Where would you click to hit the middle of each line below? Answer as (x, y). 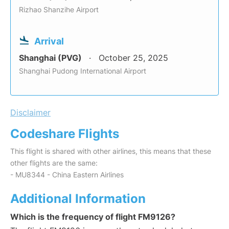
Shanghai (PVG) (51, 58)
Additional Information (78, 199)
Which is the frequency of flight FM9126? (93, 217)
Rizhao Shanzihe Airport (59, 10)
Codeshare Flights (65, 134)
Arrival (49, 41)
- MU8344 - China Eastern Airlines (67, 175)
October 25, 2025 (133, 58)
